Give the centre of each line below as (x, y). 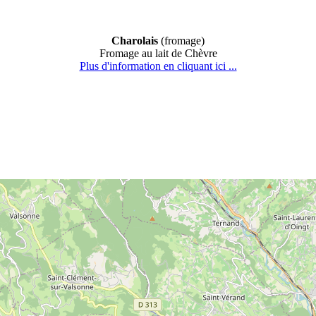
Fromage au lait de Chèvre (158, 54)
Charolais (135, 41)
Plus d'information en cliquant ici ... (158, 66)
